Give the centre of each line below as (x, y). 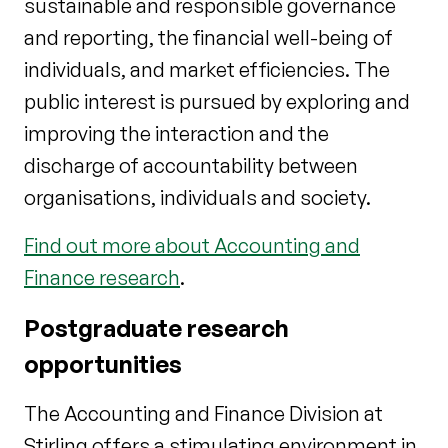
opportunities (103, 363)
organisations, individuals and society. (197, 197)
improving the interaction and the (176, 133)
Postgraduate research (156, 327)
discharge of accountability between (191, 165)
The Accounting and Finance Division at (203, 413)
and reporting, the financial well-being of (208, 37)
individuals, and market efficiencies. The (207, 69)
